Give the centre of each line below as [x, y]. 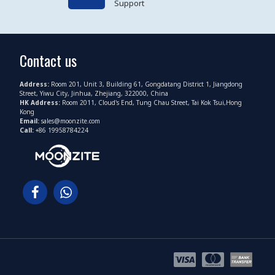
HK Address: [41, 103]
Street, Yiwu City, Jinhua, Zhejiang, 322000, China [94, 94]
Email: [30, 121]
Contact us [48, 60]
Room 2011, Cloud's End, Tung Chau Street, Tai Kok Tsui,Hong [152, 103]
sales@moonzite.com [71, 121]
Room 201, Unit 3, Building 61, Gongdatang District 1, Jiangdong [147, 84]
